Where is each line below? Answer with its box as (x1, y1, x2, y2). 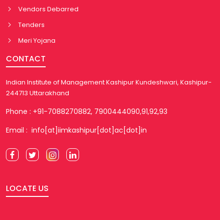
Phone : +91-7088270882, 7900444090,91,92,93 (6, 106, 167, 116)
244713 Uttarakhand (6, 88, 69, 98)
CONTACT (6, 53, 46, 64)
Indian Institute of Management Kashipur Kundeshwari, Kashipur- (6, 77, 212, 87)
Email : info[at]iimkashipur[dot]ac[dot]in (6, 125, 147, 135)
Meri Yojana (18, 35, 55, 45)
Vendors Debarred (18, 4, 79, 14)
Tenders (18, 20, 45, 29)
